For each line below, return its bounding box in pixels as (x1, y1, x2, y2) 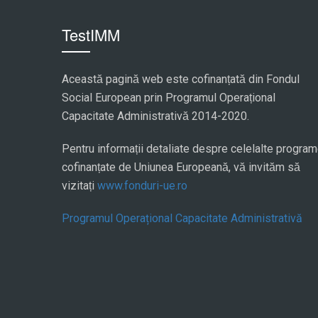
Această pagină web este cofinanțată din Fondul (62, 72, 300, 86)
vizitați (62, 179, 97, 192)
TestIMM (62, 23, 120, 45)
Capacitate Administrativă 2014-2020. (62, 109, 249, 123)
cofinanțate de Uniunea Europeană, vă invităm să (62, 160, 300, 174)
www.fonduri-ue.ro (97, 179, 187, 192)
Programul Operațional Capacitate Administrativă (62, 212, 302, 225)
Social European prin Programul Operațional (62, 91, 275, 104)
